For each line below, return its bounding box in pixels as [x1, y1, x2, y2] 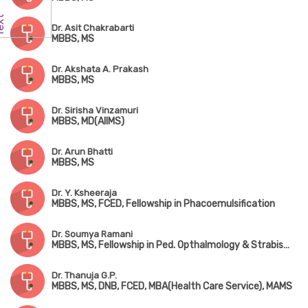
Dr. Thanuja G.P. [52, 270, 117, 281]
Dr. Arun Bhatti [52, 146, 113, 157]
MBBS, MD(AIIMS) [52, 115, 124, 128]
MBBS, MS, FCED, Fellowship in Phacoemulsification [52, 198, 275, 210]
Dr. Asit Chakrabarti [52, 23, 134, 34]
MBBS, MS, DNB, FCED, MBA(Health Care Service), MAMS [52, 280, 292, 293]
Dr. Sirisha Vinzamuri [52, 105, 138, 116]
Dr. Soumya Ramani [52, 229, 133, 240]
